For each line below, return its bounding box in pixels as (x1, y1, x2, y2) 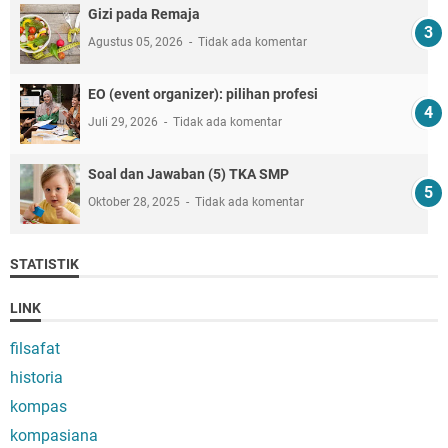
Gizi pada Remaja (88, 5, 200, 22)
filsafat (10, 338, 60, 358)
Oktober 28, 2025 (88, 194, 183, 209)
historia (10, 367, 63, 387)
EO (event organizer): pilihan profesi (88, 85, 318, 102)
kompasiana (10, 425, 98, 445)
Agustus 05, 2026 (88, 34, 186, 49)
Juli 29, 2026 (88, 114, 161, 129)
